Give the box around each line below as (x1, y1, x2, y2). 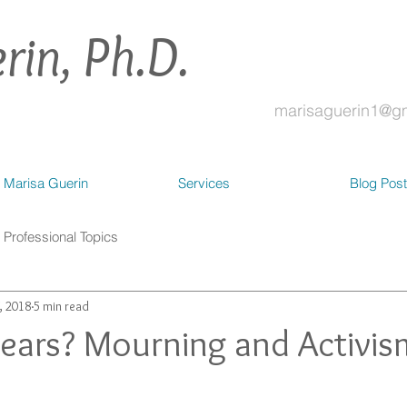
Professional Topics (4, 227, 118, 245)
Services (178, 174, 230, 192)
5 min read (34, 297, 89, 314)
